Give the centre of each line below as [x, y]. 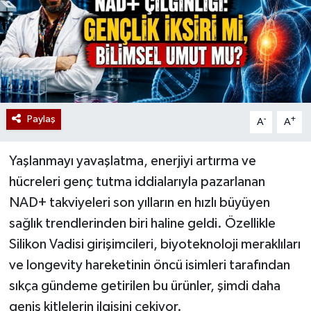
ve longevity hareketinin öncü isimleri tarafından [149, 265]
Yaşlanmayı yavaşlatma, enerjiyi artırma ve [132, 161]
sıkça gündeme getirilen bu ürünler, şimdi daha [144, 286]
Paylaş [41, 119]
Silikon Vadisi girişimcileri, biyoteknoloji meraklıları [154, 244]
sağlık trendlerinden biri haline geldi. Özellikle [142, 223]
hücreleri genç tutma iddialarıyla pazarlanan [137, 182]
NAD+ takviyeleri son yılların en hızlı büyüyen [139, 202]
